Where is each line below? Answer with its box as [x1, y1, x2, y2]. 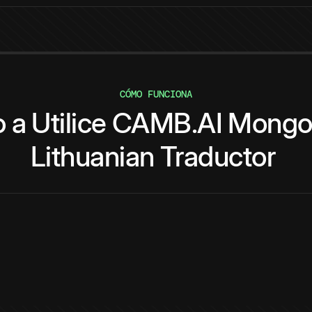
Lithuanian [30, 139, 155, 174]
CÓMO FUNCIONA [120, 88, 192, 101]
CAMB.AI [111, 106, 223, 141]
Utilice [31, 106, 107, 141]
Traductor [159, 139, 276, 174]
